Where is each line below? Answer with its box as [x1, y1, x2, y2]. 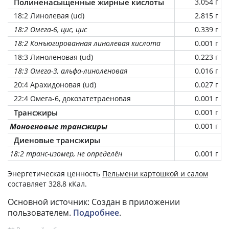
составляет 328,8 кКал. [8, 178, 87, 189]
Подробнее [73, 207, 119, 218]
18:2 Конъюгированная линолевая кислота [14, 38, 161, 48]
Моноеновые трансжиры [10, 121, 107, 131]
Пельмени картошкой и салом [102, 168, 208, 178]
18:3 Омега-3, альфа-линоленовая [14, 65, 127, 76]
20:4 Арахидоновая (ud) [14, 79, 96, 89]
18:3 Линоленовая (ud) [14, 52, 93, 62]
